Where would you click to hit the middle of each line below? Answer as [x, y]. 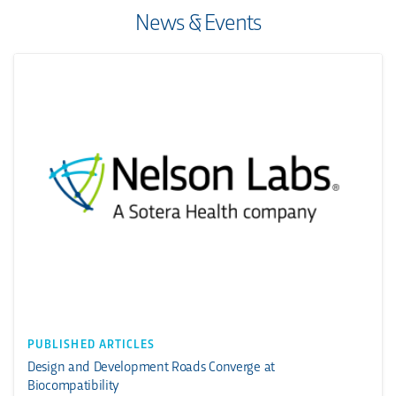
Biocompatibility [74, 385]
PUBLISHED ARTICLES [91, 344]
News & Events [198, 20]
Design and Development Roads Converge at [151, 366]
